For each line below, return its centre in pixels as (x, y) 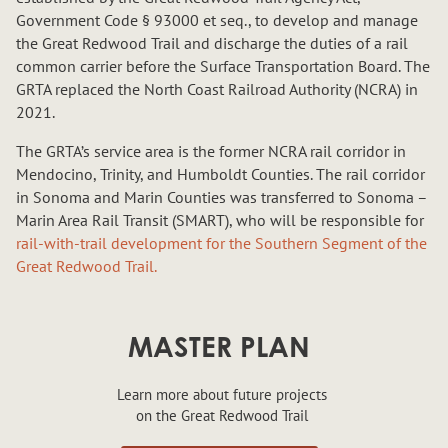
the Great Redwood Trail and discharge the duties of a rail (212, 43)
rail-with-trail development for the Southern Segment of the (221, 243)
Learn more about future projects (221, 395)
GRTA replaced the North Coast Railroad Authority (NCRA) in (217, 89)
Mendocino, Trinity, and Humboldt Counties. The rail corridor (220, 174)
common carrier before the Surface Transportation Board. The (223, 66)
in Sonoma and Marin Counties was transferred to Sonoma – (221, 197)
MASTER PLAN (219, 350)
